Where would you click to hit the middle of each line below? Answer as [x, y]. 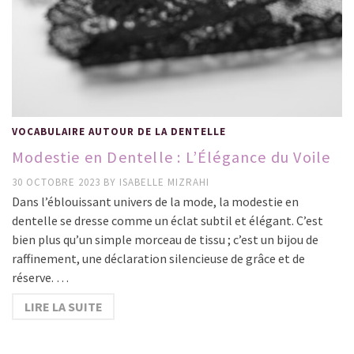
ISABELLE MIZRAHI [164, 183]
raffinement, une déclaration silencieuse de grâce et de [158, 259]
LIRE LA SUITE [63, 307]
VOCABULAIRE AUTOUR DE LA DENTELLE [119, 132]
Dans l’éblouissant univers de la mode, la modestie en [155, 202]
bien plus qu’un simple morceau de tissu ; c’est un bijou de [165, 240]
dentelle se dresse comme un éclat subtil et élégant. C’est [168, 221]
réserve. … [40, 278]
